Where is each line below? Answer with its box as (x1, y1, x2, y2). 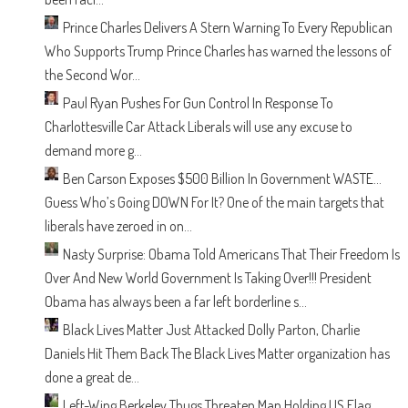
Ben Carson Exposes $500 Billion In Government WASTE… (62, 169, 382, 188)
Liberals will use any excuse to (187, 117, 352, 136)
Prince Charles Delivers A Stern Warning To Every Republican (62, 18, 393, 36)
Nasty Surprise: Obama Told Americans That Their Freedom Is (62, 245, 400, 263)
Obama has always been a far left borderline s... (44, 292, 307, 311)
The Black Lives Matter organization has (170, 344, 390, 362)
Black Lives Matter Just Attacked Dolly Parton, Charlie (62, 321, 360, 339)
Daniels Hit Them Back (44, 344, 168, 362)
